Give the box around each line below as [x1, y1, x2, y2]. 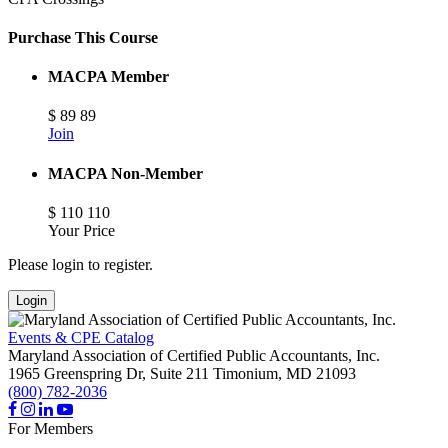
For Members [8, 419, 93, 437]
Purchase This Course [8, 28, 158, 46]
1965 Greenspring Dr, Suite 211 [8, 364, 209, 382]
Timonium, [213, 364, 282, 382]
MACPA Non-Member [48, 164, 203, 182]
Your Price [48, 221, 115, 239]
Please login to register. [8, 255, 153, 273]
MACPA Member [48, 68, 169, 86]
